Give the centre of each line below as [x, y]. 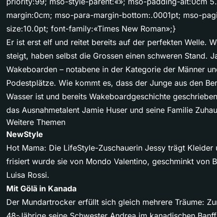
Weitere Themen [36, 122]
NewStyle [25, 134]
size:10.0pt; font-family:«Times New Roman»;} [91, 29]
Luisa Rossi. [28, 175]
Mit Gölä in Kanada [41, 189]
